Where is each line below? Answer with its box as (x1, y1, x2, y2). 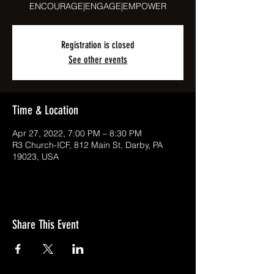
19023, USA (12, 151, 59, 162)
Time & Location (12, 103, 78, 117)
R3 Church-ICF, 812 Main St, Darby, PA (12, 139, 163, 150)
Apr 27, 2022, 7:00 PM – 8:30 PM (12, 128, 142, 139)
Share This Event (12, 217, 79, 232)
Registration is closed (61, 39, 135, 51)
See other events (68, 54, 127, 65)
